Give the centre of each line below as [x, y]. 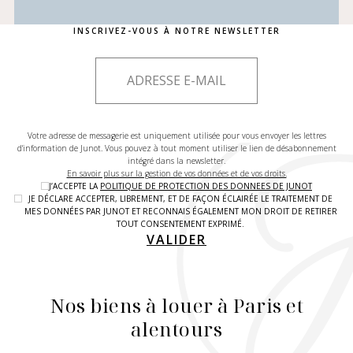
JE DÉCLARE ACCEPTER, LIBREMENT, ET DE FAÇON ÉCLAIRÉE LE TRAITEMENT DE [180, 199]
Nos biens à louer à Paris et [176, 306]
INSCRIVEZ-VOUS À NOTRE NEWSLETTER [176, 31]
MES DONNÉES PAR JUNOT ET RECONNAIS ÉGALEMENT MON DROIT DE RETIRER [180, 212]
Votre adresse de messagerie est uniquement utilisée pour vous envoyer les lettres [176, 136]
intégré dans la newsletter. [176, 161]
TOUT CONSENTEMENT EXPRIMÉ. [180, 224]
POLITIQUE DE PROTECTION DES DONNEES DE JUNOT [206, 186]
